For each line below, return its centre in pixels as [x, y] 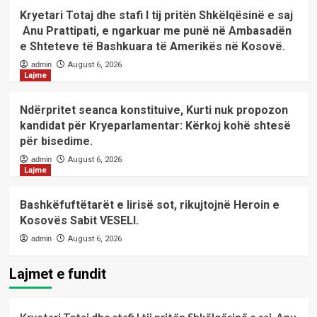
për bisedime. [56, 141]
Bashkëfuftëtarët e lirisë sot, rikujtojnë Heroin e [149, 205]
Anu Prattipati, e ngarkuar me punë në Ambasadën [155, 31]
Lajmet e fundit [57, 274]
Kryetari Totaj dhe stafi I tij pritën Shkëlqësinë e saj [156, 15]
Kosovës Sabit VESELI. [79, 220]
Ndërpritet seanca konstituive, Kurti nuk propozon [154, 110]
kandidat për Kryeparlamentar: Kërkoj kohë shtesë [155, 126]
